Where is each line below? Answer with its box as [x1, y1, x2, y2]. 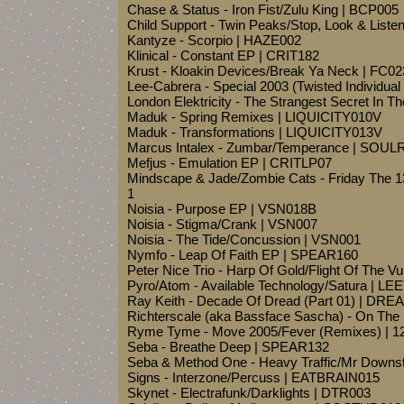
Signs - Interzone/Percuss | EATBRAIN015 [127, 370, 380, 385]
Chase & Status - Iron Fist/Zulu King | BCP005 [127, 2, 399, 17]
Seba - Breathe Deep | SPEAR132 [127, 339, 329, 354]
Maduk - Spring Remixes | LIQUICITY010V [127, 109, 381, 124]
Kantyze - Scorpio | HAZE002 [127, 32, 301, 48]
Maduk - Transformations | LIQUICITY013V [127, 124, 382, 140]
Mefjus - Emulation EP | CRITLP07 [127, 155, 332, 170]
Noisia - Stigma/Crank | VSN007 [127, 216, 317, 232]
